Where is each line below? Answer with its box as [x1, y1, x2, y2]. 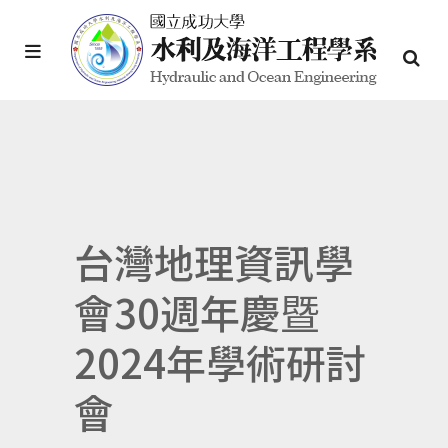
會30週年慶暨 [74, 283, 320, 341]
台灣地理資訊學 [74, 233, 354, 291]
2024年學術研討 [74, 333, 366, 391]
